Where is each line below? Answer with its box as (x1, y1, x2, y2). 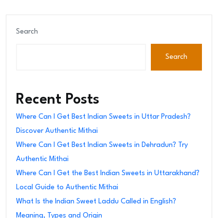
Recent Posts (16, 93, 99, 108)
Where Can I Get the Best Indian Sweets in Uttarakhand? (16, 170, 200, 178)
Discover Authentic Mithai (16, 127, 98, 135)
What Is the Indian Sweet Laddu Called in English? (16, 198, 176, 206)
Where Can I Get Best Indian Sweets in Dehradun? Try (16, 142, 188, 149)
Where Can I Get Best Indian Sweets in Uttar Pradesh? (16, 113, 191, 121)
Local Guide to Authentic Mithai (16, 184, 118, 192)
